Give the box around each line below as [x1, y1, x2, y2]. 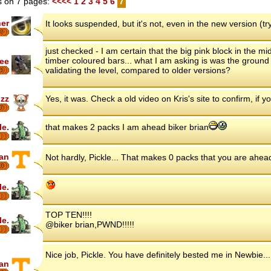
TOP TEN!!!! [45, 209, 92, 220]
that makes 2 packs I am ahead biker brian [45, 122, 209, 132]
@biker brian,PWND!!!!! [45, 219, 134, 229]
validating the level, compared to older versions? [45, 65, 230, 75]
